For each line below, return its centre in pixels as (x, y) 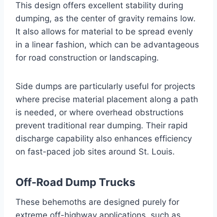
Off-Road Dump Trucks (75, 182)
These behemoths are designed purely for (97, 202)
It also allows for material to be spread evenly (104, 31)
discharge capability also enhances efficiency (104, 138)
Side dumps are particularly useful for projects (105, 86)
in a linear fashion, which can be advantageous (107, 44)
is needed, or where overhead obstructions (100, 112)
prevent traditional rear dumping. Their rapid (102, 125)
